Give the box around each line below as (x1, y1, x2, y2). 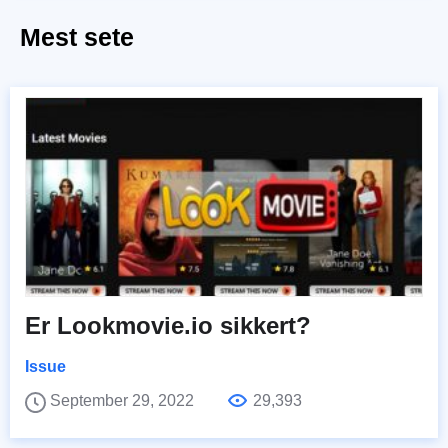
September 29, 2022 (50, 392, 198, 410)
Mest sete (20, 23, 134, 52)
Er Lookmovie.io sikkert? (25, 312, 311, 340)
